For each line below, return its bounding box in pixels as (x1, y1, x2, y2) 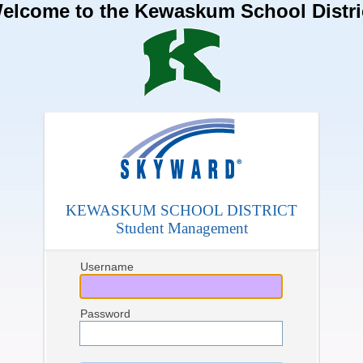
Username (80, 260, 134, 273)
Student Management (115, 220, 248, 237)
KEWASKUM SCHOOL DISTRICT (66, 202, 297, 219)
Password (80, 307, 130, 320)
